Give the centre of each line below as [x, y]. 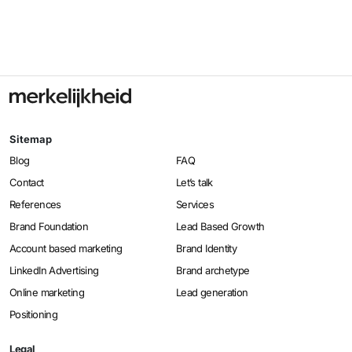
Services [195, 205]
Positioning [34, 315]
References [35, 205]
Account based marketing [66, 249]
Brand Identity [207, 249]
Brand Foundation [49, 227]
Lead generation [212, 293]
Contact [27, 183]
